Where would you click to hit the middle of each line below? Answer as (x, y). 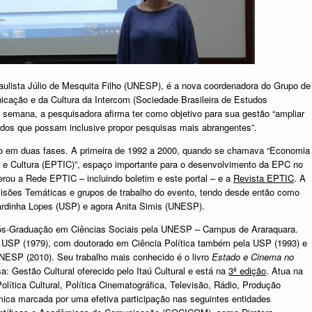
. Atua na (284, 270)
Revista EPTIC (264, 178)
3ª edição (247, 270)
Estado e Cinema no (253, 256)
